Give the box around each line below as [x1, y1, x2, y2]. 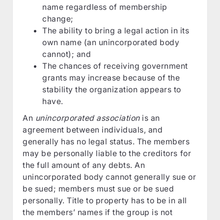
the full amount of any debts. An [23, 160, 145, 170]
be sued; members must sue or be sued [23, 183, 174, 193]
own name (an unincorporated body [42, 37, 180, 47]
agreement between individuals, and [23, 124, 163, 135]
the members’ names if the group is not [23, 207, 173, 217]
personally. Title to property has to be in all [23, 195, 187, 205]
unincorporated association [35, 112, 140, 123]
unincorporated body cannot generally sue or [23, 171, 196, 182]
